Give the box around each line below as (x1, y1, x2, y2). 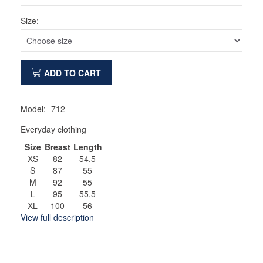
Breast (45, 140, 70, 153)
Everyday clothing (21, 123, 86, 135)
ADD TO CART (44, 67, 101, 79)
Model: (21, 102, 48, 114)
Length (73, 140, 102, 153)
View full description (21, 211, 94, 223)
